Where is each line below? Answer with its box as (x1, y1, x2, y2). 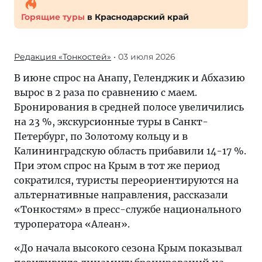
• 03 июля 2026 (111, 51, 175, 62)
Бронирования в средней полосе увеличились (14, 101, 244, 113)
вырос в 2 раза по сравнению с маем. (14, 87, 197, 98)
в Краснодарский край (85, 12, 189, 22)
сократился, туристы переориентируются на (14, 174, 239, 186)
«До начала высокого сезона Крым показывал (14, 242, 242, 254)
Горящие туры (21, 12, 85, 22)
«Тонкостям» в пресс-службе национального (14, 204, 242, 215)
